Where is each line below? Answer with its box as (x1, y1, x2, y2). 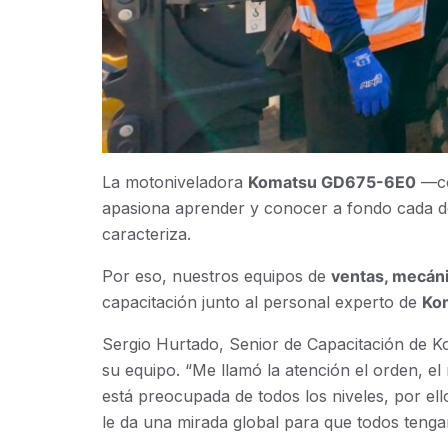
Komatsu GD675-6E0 (248, 172, 416, 193)
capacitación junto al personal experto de (102, 292, 422, 313)
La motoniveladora (102, 172, 248, 193)
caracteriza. (102, 224, 191, 245)
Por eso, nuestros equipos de (102, 266, 331, 287)
